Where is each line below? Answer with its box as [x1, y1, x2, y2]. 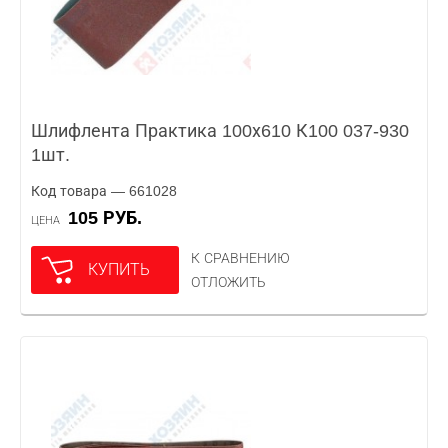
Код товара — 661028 [31, 183, 177, 199]
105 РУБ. [78, 208, 142, 228]
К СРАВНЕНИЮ [191, 250, 290, 266]
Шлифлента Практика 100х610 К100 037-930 [31, 121, 409, 141]
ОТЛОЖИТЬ [191, 274, 266, 290]
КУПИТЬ [88, 261, 150, 278]
